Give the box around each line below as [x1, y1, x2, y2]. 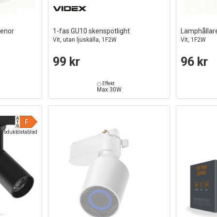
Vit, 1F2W [181, 36, 206, 43]
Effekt [101, 80, 114, 86]
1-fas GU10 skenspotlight [53, 27, 130, 35]
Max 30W [96, 86, 122, 93]
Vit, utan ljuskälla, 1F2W [53, 36, 117, 43]
